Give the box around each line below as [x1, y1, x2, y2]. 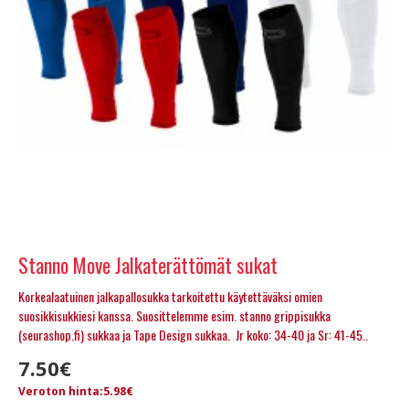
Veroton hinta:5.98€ [18, 383, 133, 399]
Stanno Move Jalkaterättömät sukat [18, 249, 278, 279]
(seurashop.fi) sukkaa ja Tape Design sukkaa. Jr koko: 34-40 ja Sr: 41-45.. [18, 324, 368, 344]
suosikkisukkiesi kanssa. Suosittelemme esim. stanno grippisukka [18, 305, 330, 325]
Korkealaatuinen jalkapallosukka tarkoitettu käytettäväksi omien [18, 286, 322, 306]
